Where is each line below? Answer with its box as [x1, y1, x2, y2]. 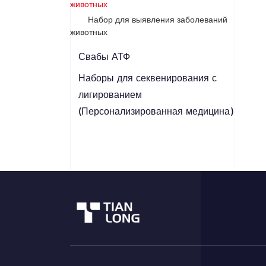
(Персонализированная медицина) [78, 107, 233, 116]
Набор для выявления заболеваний [87, 16, 227, 24]
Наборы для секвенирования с [78, 74, 217, 83]
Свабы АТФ [78, 52, 130, 62]
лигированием [78, 90, 142, 100]
